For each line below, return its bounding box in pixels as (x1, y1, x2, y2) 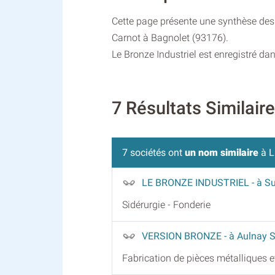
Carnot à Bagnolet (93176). (112, 32, 228, 44)
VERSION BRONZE (142, 230, 224, 242)
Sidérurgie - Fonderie (122, 198, 211, 211)
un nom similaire (185, 146, 258, 158)
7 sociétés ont (122, 146, 185, 158)
